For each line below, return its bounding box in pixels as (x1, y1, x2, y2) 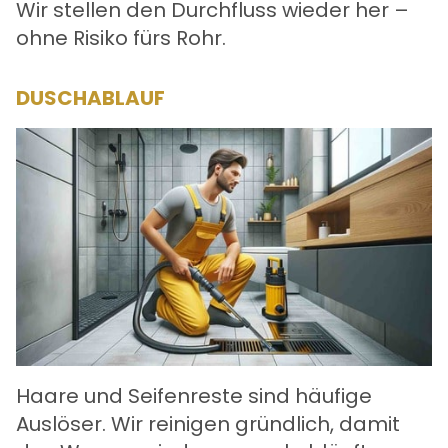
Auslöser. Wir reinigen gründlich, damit (16, 409, 400, 438)
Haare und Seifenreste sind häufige (16, 381, 372, 410)
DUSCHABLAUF (16, 84, 165, 113)
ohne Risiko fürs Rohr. (16, 24, 226, 53)
